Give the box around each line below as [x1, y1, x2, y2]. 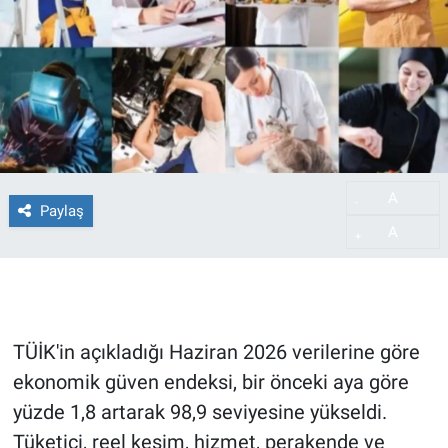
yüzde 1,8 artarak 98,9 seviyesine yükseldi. [12, 400, 387, 425]
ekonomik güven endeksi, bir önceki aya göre [12, 370, 409, 395]
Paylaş [39, 201, 84, 220]
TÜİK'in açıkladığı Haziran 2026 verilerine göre [12, 340, 420, 365]
